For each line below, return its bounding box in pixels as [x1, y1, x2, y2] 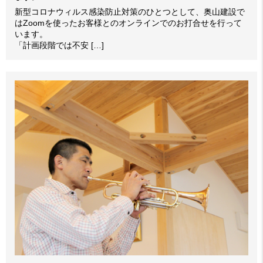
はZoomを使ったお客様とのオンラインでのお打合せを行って [15, 18, 242, 28]
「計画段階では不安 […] [15, 40, 104, 50]
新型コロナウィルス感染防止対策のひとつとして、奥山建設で [15, 6, 245, 16]
